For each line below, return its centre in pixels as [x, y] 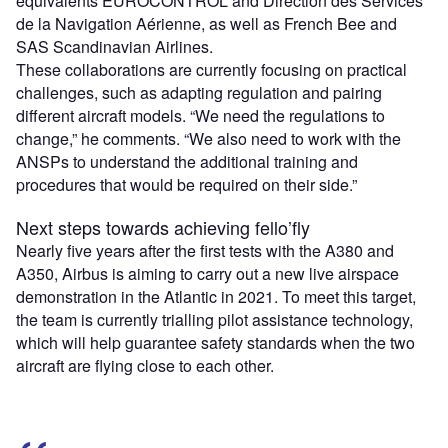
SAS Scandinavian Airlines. [114, 47]
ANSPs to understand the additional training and [187, 162]
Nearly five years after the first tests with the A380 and [205, 251]
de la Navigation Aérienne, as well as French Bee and [206, 24]
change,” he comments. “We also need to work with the [208, 139]
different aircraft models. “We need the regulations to [200, 116]
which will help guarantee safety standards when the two [215, 343]
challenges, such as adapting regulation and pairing [199, 93]
